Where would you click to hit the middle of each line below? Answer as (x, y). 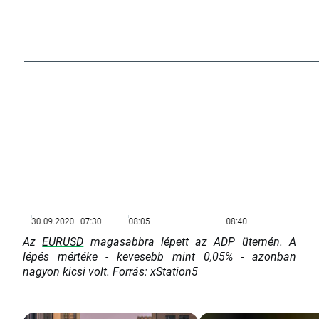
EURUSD (63, 241)
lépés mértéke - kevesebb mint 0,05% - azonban (159, 256)
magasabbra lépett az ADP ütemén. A (190, 241)
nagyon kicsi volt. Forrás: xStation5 (110, 271)
